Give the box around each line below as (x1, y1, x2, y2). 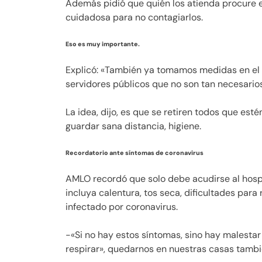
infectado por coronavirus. (65, 200, 178, 213)
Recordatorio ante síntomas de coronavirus (65, 148, 204, 157)
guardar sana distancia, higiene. (65, 119, 201, 132)
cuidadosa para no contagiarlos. (65, 11, 203, 23)
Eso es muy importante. (65, 39, 140, 48)
